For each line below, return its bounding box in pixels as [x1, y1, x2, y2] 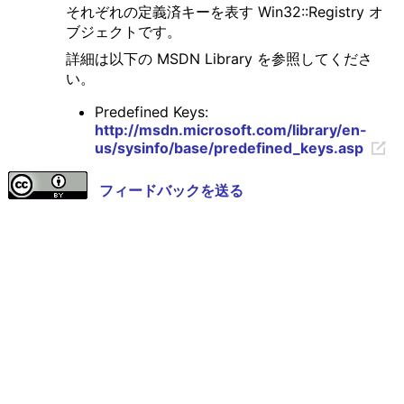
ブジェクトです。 [65, 23, 181, 41]
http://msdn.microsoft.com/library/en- [94, 121, 367, 140]
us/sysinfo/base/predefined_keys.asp [94, 139, 363, 158]
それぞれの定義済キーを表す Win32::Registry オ [65, 3, 383, 22]
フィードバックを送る [98, 181, 243, 200]
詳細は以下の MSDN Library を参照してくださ [65, 50, 372, 69]
